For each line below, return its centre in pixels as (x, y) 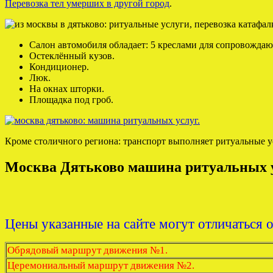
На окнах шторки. (67, 89)
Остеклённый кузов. (72, 56)
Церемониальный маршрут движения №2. (101, 265)
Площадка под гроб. (71, 100)
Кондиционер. (59, 67)
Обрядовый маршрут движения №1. (87, 250)
